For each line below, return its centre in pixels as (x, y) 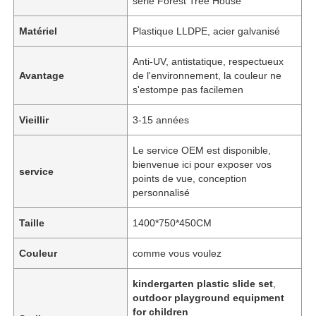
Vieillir (34, 120)
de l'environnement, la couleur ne (207, 75)
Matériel (38, 31)
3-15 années (161, 120)
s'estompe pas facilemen (188, 89)
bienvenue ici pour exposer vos (202, 164)
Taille (32, 223)
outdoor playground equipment (209, 297)
